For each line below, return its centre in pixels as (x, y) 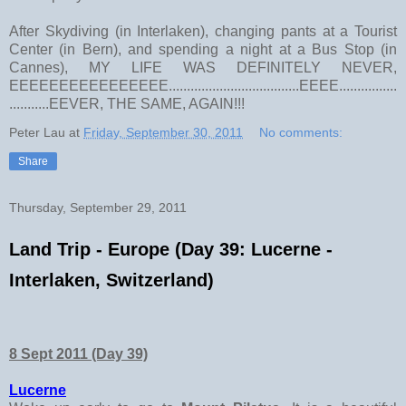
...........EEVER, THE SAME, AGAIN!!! (127, 103)
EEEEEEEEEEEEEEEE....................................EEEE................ (203, 85)
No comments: (301, 132)
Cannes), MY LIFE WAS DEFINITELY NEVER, (203, 67)
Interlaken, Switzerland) (111, 280)
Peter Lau (37, 132)
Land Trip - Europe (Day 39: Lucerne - (171, 249)
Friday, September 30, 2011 (163, 132)
